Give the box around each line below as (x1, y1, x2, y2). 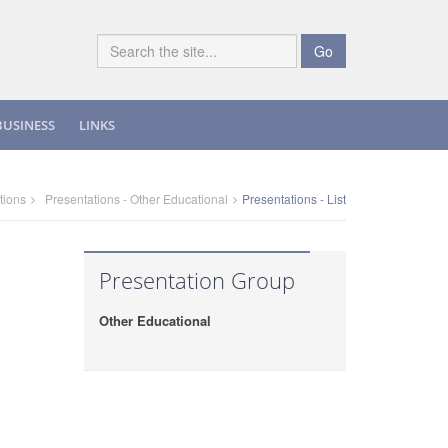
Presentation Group (98, 265, 295, 295)
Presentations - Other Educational (45, 190, 228, 207)
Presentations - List (242, 190, 346, 207)
